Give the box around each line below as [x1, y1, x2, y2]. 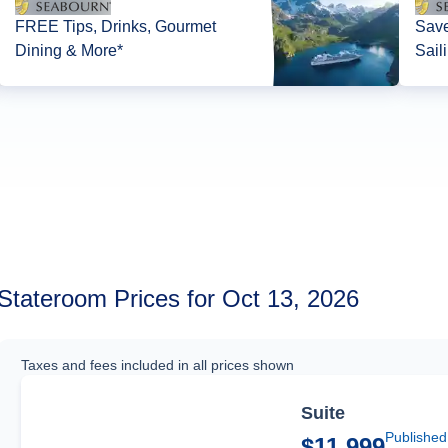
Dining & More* [15, 42, 124, 60]
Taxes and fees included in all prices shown [21, 357, 295, 374]
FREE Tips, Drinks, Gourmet [15, 18, 217, 36]
